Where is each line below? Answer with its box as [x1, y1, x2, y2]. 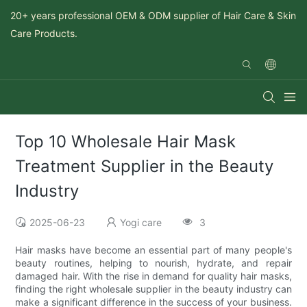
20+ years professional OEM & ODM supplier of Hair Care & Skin [10, 10, 296, 21]
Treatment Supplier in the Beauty [15, 156, 274, 177]
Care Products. [10, 27, 77, 39]
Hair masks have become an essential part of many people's [15, 244, 292, 256]
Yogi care [120, 217, 162, 229]
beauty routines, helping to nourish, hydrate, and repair [15, 257, 292, 269]
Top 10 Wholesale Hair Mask [15, 132, 236, 152]
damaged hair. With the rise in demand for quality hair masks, [15, 270, 292, 282]
